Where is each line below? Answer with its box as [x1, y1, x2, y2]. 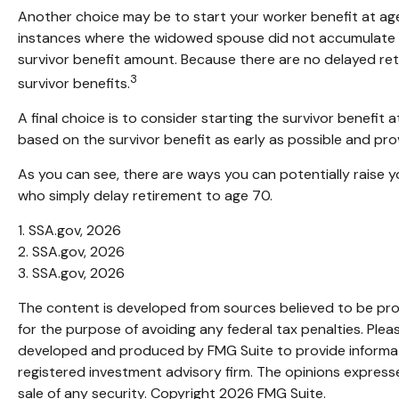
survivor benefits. [18, 74, 130, 94]
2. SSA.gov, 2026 [18, 242, 125, 262]
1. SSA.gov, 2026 [18, 221, 121, 240]
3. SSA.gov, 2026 [18, 264, 125, 283]
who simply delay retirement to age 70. [18, 186, 273, 206]
